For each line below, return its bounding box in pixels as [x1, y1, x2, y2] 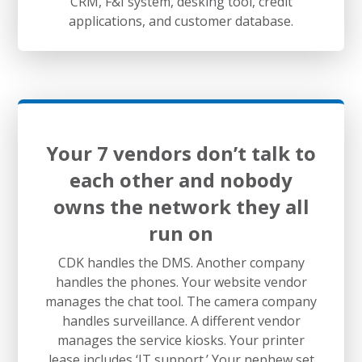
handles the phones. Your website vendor [55, 272, 307, 291]
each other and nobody [69, 166, 293, 193]
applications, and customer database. [69, 11, 293, 30]
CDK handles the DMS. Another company [57, 253, 305, 271]
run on [149, 219, 213, 246]
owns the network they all [53, 192, 309, 220]
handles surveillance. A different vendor [61, 311, 301, 330]
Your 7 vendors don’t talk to [46, 139, 316, 166]
